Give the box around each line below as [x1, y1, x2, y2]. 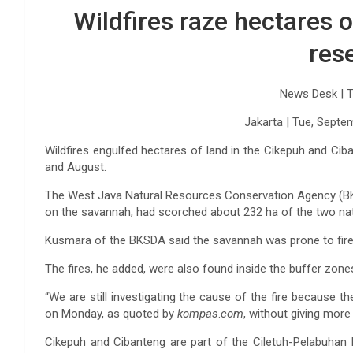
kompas [177, 307, 218, 321]
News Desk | [279, 87, 347, 101]
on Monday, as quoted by [45, 307, 177, 321]
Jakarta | [244, 115, 293, 129]
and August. [45, 160, 106, 174]
